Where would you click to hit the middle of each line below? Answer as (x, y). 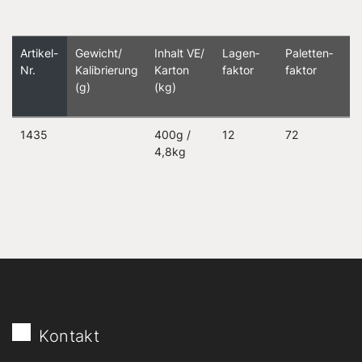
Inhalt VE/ (179, 53)
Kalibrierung (107, 70)
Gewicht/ (99, 53)
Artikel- (39, 53)
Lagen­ (241, 53)
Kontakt (69, 336)
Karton (172, 70)
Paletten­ (309, 53)
